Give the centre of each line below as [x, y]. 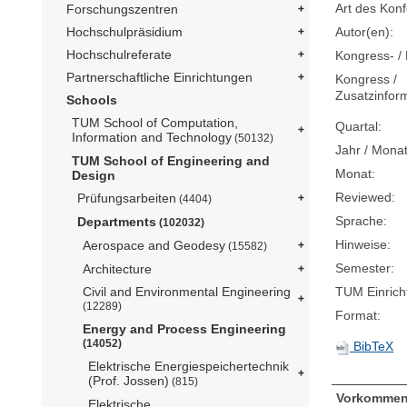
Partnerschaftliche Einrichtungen [159, 78]
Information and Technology [152, 138]
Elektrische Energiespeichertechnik [189, 367]
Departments [117, 222]
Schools [92, 100]
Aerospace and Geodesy [154, 246]
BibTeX [372, 347]
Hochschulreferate [119, 55]
